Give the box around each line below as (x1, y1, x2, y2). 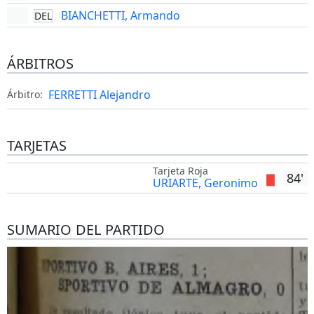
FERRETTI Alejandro (48, 87, 151, 102)
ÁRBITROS (6, 54, 74, 73)
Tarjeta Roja (152, 164, 208, 177)
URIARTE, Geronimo (152, 175, 258, 191)
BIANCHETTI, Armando (60, 8, 180, 23)
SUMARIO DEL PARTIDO (6, 220, 165, 239)
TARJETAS (6, 136, 67, 155)
